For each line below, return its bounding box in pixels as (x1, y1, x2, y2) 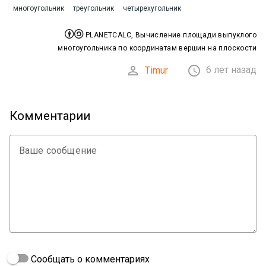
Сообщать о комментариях (28, 253, 150, 265)
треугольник (73, 4, 114, 12)
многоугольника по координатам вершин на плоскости (58, 43, 256, 52)
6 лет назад (206, 64, 256, 75)
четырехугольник (123, 4, 181, 12)
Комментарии (9, 108, 90, 123)
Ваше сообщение (19, 144, 97, 156)
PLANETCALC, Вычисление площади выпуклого (83, 30, 256, 39)
